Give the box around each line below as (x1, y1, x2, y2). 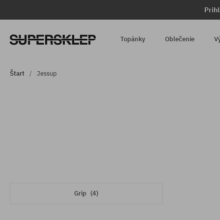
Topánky (120, 35, 146, 43)
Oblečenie (165, 35, 195, 43)
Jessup (37, 69, 57, 78)
